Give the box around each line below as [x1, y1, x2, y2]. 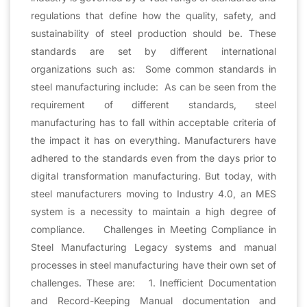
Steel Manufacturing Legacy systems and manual [31, 241, 276, 253]
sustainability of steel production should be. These [31, 27, 276, 39]
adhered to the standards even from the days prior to [31, 151, 276, 164]
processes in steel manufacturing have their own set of [31, 258, 276, 271]
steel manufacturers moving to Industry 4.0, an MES [31, 187, 276, 199]
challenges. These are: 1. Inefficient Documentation [31, 276, 276, 288]
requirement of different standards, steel [31, 98, 276, 110]
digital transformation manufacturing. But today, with [31, 169, 276, 182]
